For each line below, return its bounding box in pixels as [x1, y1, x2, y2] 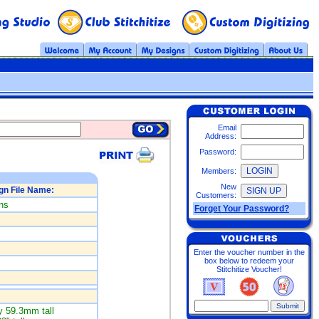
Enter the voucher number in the [194, 248, 305, 256]
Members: [202, 167, 236, 175]
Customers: [196, 191, 236, 199]
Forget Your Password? [194, 204, 289, 214]
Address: [205, 132, 236, 140]
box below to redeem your [204, 256, 294, 265]
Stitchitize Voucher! [216, 265, 282, 273]
